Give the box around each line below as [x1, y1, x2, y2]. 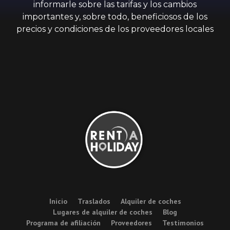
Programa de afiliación [26, 218, 101, 228]
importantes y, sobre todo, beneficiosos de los [23, 12, 207, 22]
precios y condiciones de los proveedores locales [16, 24, 214, 34]
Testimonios [162, 218, 204, 228]
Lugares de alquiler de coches [53, 207, 152, 217]
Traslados [77, 197, 110, 206]
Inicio [49, 197, 67, 206]
